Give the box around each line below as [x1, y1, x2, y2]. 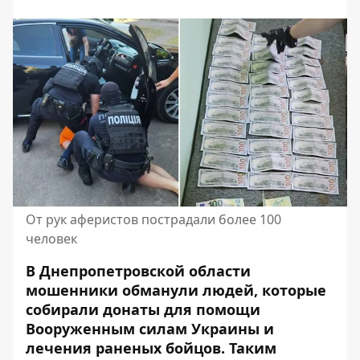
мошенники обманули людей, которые [26, 280, 326, 300]
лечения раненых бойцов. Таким [26, 338, 276, 358]
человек [26, 230, 77, 247]
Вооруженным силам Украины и [26, 319, 274, 338]
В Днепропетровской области [26, 261, 251, 280]
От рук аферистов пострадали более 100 [26, 211, 281, 228]
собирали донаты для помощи [26, 300, 260, 319]
